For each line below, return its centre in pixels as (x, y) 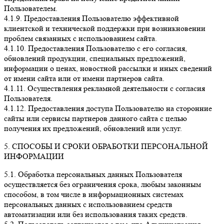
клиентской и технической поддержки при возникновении (105, 28)
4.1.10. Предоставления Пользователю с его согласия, (95, 48)
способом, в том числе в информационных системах (94, 194)
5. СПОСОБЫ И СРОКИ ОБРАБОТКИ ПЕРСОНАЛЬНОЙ (106, 146)
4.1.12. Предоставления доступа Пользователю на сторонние (108, 108)
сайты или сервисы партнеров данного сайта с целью (95, 118)
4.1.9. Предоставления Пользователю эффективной (91, 18)
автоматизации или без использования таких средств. (96, 214)
